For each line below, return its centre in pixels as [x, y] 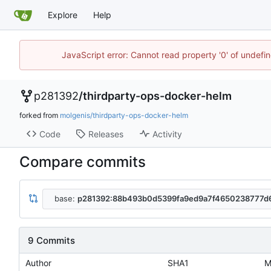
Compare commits [83, 162]
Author [38, 263]
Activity [167, 134]
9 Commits [51, 240]
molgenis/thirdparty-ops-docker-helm [124, 116]
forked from [40, 116]
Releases [106, 134]
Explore [63, 15]
